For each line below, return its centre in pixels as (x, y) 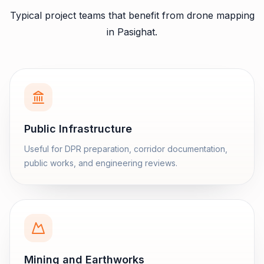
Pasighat (136, 32)
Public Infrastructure (78, 129)
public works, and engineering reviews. (101, 163)
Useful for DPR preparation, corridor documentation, (126, 149)
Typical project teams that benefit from (98, 15)
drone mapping (220, 15)
